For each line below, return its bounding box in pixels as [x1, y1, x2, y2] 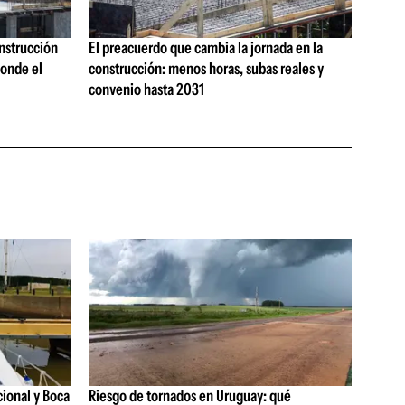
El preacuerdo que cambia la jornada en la [88, 38, 323, 59]
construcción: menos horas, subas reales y [88, 59, 324, 80]
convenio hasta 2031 [88, 80, 204, 100]
